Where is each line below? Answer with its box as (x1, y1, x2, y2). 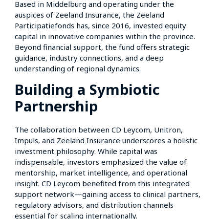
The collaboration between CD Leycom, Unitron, (15, 124, 183, 134)
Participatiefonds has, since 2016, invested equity (15, 20, 186, 30)
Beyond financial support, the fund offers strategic (15, 42, 190, 52)
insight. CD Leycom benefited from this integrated (15, 178, 190, 188)
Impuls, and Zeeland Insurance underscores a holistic (15, 135, 197, 145)
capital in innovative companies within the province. (15, 31, 195, 41)
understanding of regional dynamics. (15, 63, 143, 73)
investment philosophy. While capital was (15, 146, 157, 156)
